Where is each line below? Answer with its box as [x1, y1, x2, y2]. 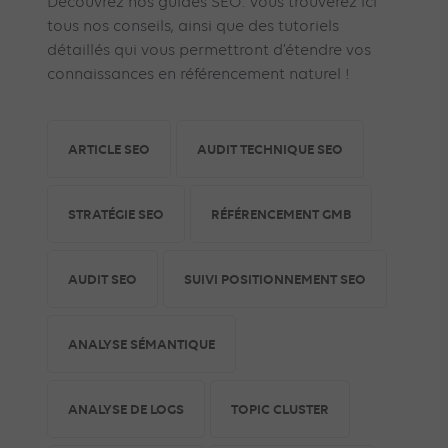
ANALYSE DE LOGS [68, 401, 185, 418]
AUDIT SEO [68, 271, 138, 288]
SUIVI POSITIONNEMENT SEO [184, 271, 367, 288]
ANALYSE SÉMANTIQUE [68, 336, 216, 353]
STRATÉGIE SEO [68, 206, 165, 223]
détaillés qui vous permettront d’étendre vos [47, 43, 372, 60]
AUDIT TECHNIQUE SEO [197, 141, 344, 158]
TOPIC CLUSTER [231, 401, 330, 418]
